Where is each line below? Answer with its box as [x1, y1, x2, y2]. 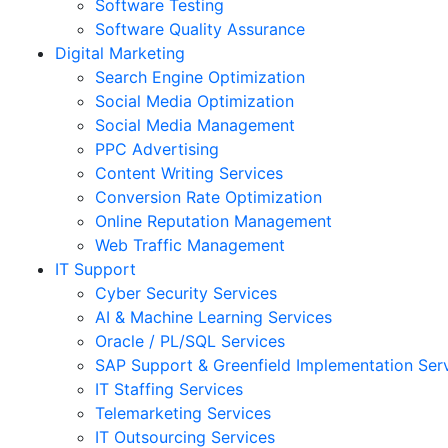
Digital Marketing [55, 43, 185, 63]
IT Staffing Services [95, 379, 243, 399]
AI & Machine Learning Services [95, 307, 332, 327]
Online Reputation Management [95, 211, 332, 231]
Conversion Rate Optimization [95, 187, 322, 207]
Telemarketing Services [95, 403, 271, 423]
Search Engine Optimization [95, 67, 305, 87]
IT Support [55, 259, 136, 279]
